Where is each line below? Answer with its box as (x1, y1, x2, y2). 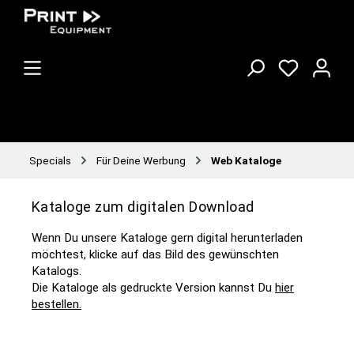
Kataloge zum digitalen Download (32, 198, 254, 216)
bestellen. (32, 296, 81, 311)
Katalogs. (32, 263, 81, 278)
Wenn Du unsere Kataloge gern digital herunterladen (32, 230, 303, 245)
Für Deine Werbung (96, 153, 186, 167)
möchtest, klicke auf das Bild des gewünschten (32, 247, 279, 262)
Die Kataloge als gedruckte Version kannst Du (32, 280, 275, 295)
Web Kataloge (211, 153, 281, 167)
